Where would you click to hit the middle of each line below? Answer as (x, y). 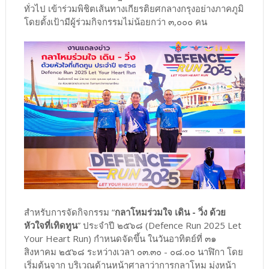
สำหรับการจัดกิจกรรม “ (69, 212)
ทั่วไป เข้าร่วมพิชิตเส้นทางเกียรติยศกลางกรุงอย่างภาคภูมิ (134, 9)
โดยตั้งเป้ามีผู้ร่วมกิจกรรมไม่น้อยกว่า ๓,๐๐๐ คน (115, 22)
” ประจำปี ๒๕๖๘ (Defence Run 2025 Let (159, 225)
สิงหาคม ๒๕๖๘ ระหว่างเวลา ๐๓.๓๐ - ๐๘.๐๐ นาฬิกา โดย (133, 251)
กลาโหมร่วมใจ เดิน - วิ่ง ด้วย (170, 212)
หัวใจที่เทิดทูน (50, 225)
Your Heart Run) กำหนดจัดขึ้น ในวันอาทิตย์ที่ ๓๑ (120, 238)
